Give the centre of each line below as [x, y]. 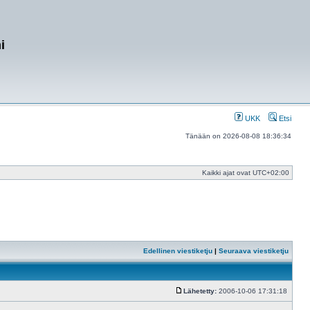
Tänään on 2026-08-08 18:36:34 [238, 136]
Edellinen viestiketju [178, 251]
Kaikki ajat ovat [227, 173]
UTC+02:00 [271, 173]
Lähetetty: [200, 291]
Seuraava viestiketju [254, 251]
